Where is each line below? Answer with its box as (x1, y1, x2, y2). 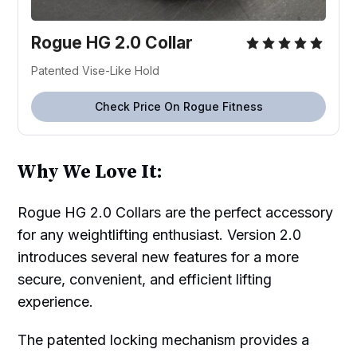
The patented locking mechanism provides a (18, 331, 310, 349)
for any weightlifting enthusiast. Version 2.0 (18, 226, 302, 244)
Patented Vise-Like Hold (31, 64, 160, 78)
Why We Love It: (17, 160, 163, 185)
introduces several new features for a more (18, 249, 300, 266)
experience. (18, 293, 94, 311)
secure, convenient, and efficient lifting (18, 271, 273, 288)
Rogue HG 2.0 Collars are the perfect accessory (18, 204, 334, 222)
